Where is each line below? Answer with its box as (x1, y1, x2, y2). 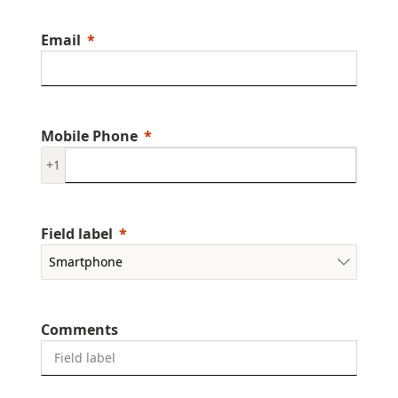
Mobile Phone (41, 125, 138, 146)
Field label (41, 223, 113, 243)
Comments (41, 319, 118, 339)
